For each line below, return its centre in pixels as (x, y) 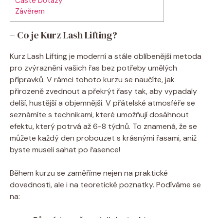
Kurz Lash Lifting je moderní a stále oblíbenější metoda (106, 56)
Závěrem (30, 11)
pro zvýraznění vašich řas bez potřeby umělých (93, 68)
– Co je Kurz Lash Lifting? (64, 35)
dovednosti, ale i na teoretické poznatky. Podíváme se (105, 184)
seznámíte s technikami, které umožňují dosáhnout (99, 114)
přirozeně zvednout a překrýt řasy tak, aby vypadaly (103, 91)
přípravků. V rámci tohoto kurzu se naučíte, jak (92, 79)
